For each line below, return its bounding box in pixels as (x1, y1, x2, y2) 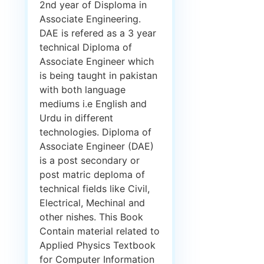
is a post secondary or (39, 154, 140, 167)
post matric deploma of (39, 169, 145, 181)
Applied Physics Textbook (39, 239, 156, 252)
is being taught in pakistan (39, 70, 157, 82)
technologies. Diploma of (39, 126, 151, 138)
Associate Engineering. (39, 13, 141, 25)
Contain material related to (39, 225, 160, 237)
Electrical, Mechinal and (39, 197, 145, 209)
